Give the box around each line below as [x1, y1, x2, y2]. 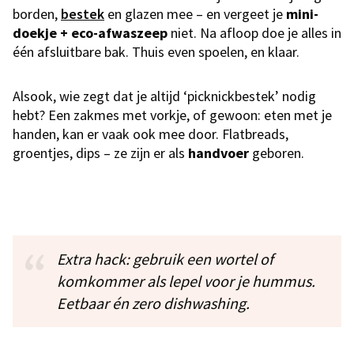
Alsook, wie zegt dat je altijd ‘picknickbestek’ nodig [13, 87, 316, 106]
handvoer [188, 144, 249, 163]
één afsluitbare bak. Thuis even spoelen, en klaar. [13, 43, 299, 62]
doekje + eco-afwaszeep [13, 24, 168, 43]
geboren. [249, 144, 304, 163]
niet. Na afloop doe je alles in [168, 24, 341, 43]
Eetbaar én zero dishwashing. [57, 293, 250, 314]
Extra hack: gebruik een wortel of [57, 249, 273, 269]
